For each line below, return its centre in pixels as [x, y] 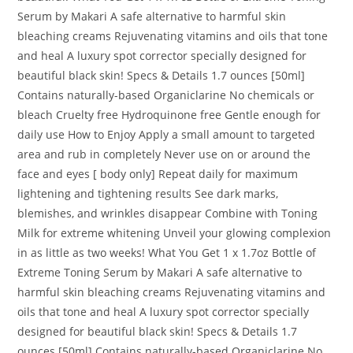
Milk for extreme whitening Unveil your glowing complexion [175, 233]
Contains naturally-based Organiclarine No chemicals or [166, 95]
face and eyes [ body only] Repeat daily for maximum [158, 174]
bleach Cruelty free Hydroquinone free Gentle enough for [169, 115]
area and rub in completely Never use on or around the [164, 154]
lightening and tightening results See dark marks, [148, 194]
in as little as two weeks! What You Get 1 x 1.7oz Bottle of [167, 253]
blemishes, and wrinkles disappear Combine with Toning [168, 214]
